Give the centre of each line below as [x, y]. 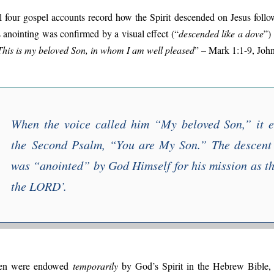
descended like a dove [221, 33]
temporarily [95, 265]
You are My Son [157, 144]
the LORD [36, 186]
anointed [62, 165]
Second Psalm [67, 144]
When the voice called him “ [86, 123]
